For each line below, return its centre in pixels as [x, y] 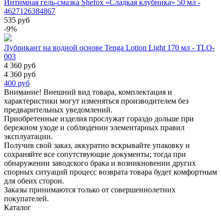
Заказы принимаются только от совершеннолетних [90, 189]
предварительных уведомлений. [58, 110]
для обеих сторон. [34, 181]
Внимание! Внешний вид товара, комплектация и [88, 92]
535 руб [17, 20]
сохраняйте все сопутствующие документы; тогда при [95, 154]
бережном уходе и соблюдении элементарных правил [94, 127]
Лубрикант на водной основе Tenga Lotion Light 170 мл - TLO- [109, 47]
